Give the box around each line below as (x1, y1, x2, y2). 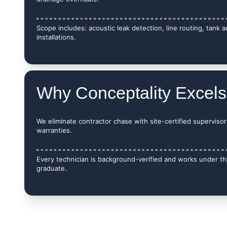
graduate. (36, 164, 67, 172)
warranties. (36, 126, 72, 134)
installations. (36, 33, 76, 41)
